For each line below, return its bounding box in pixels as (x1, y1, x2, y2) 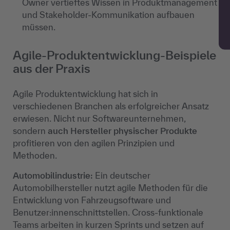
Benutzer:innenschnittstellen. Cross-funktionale (13, 207, 203, 218)
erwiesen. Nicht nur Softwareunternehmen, (13, 113, 186, 124)
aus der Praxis (13, 62, 90, 76)
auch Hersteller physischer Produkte (48, 126, 197, 136)
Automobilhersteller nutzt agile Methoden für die (13, 183, 208, 193)
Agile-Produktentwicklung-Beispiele (13, 48, 216, 63)
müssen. (22, 22, 55, 32)
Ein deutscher (93, 170, 150, 181)
